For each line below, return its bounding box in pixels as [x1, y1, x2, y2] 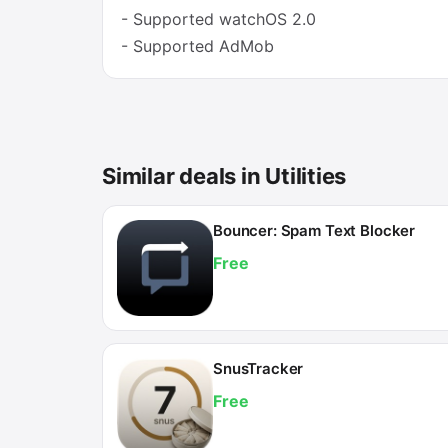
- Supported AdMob [121, 36, 274, 56]
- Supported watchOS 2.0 [121, 9, 316, 29]
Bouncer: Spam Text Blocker [213, 220, 416, 240]
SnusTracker [213, 358, 304, 378]
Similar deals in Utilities [102, 163, 347, 189]
